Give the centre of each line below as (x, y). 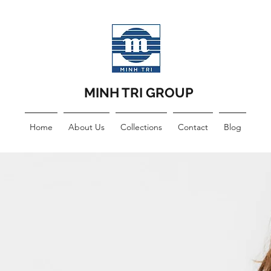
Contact (193, 127)
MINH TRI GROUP (139, 93)
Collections (141, 127)
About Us (86, 127)
